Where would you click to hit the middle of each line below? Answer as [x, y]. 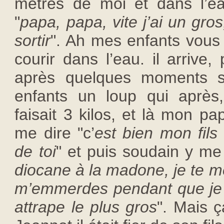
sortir [33, 40]
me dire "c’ [55, 133]
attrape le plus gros [86, 207]
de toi [35, 151]
